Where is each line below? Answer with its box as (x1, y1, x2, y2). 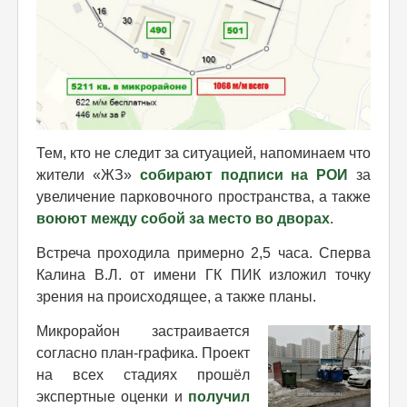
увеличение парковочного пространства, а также (36, 188, 371, 204)
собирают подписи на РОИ (139, 166, 349, 183)
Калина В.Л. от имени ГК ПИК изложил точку (36, 266, 371, 283)
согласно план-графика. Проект (36, 344, 250, 361)
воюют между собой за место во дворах (36, 210, 330, 226)
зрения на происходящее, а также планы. (36, 288, 316, 304)
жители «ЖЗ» (36, 166, 140, 183)
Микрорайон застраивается (36, 323, 250, 339)
